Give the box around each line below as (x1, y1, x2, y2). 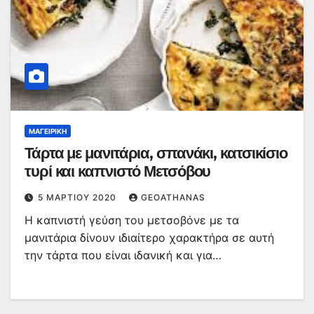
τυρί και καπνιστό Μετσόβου (25, 162, 211, 182)
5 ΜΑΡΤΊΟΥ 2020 (38, 192, 119, 203)
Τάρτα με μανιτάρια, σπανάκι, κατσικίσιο (25, 144, 288, 163)
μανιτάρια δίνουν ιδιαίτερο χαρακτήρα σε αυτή (25, 231, 274, 245)
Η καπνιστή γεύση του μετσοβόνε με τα (25, 213, 239, 228)
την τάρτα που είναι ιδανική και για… (25, 248, 221, 263)
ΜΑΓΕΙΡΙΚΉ (29, 127, 67, 136)
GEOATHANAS (141, 192, 205, 203)
